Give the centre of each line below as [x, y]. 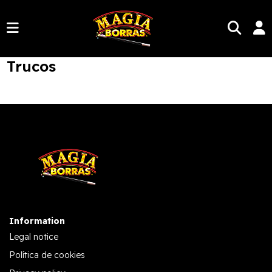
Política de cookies [47, 255]
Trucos [32, 66]
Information [37, 221]
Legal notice [34, 236]
